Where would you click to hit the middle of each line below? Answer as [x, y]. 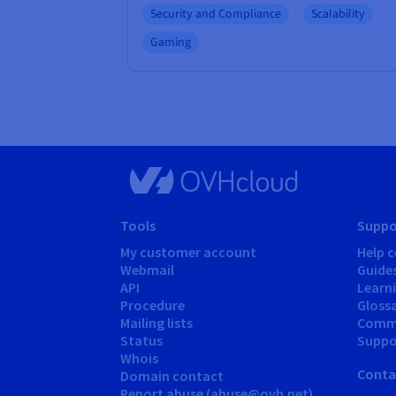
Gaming [171, 42]
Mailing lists [156, 322]
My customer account [188, 251]
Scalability [338, 14]
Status [141, 340]
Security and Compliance [216, 14]
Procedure [152, 305]
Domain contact [172, 375]
